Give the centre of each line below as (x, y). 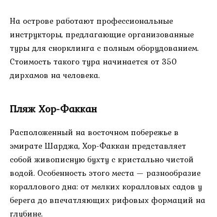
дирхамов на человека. (55, 75)
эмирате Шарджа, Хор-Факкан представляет (98, 146)
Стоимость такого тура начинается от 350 (93, 61)
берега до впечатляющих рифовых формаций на (108, 200)
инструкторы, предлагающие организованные (102, 34)
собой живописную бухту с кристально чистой (102, 160)
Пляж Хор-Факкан (53, 109)
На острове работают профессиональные (91, 21)
